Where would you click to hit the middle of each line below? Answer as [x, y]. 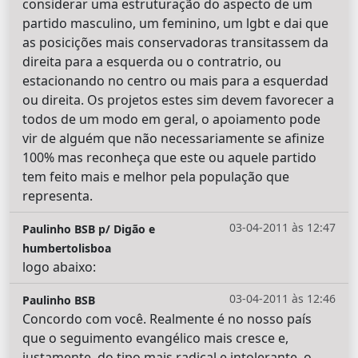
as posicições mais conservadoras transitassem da [175, 42]
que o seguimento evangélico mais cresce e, [155, 338]
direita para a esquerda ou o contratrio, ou [152, 61]
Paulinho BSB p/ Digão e [89, 229]
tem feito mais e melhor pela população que [156, 176]
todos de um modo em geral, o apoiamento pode [171, 119]
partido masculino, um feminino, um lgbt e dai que [175, 23]
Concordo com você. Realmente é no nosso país [167, 318]
